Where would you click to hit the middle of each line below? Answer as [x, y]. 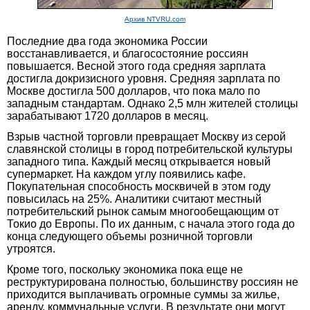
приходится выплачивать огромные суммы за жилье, [143, 294]
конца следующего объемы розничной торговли [130, 236]
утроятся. [31, 248]
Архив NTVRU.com [155, 19]
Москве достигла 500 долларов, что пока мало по [134, 91]
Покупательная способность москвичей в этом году [139, 186]
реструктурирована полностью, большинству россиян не [153, 282]
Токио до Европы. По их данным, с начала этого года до [151, 224]
